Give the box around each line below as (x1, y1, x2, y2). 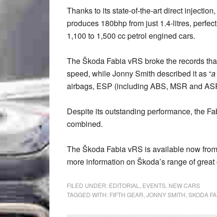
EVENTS (142, 181, 166, 189)
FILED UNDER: (67, 181, 109, 189)
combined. (67, 118, 103, 129)
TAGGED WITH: (67, 190, 109, 199)
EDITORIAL (109, 181, 139, 189)
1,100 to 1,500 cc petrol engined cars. (67, 30, 195, 41)
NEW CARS (169, 181, 200, 189)
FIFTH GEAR (109, 190, 143, 199)
